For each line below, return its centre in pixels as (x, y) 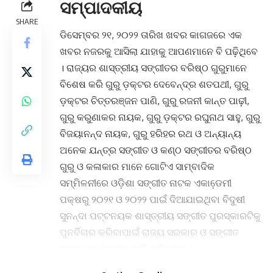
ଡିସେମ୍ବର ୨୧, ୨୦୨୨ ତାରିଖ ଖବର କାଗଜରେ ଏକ (151, 34)
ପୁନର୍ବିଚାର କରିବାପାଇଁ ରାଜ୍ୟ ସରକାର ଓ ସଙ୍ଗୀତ (149, 232)
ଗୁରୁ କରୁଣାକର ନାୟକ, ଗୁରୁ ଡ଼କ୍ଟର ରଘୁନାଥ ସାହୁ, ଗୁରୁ (160, 117)
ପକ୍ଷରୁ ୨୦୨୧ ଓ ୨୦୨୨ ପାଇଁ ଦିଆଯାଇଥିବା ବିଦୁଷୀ (152, 199)
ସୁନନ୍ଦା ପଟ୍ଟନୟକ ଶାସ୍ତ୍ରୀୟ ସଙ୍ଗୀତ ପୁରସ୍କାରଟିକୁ (160, 215)
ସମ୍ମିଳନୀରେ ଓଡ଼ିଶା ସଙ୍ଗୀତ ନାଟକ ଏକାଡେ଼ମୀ (146, 183)
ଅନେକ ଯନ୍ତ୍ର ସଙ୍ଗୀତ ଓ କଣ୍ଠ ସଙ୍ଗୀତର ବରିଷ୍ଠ (156, 150)
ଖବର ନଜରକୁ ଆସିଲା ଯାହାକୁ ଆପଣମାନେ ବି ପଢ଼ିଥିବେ (159, 51)
